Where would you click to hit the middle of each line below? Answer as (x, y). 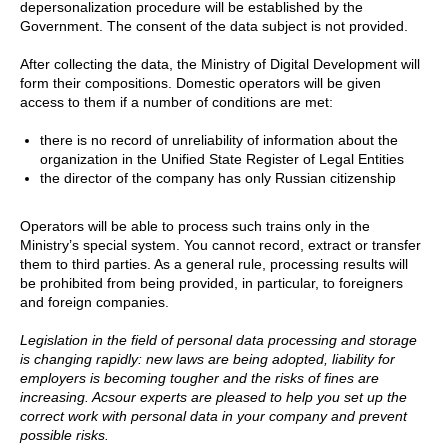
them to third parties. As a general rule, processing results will (214, 264)
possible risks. (64, 435)
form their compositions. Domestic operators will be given (200, 83)
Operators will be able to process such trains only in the (195, 226)
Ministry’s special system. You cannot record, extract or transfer (220, 245)
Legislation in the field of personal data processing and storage (218, 340)
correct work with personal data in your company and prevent (213, 416)
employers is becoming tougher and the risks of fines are (199, 378)
